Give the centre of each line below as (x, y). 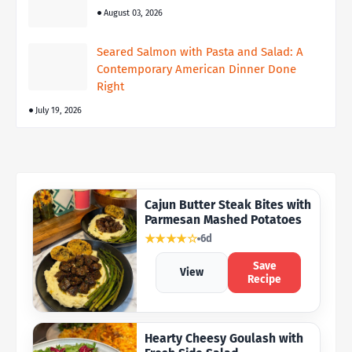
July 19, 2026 (59, 110)
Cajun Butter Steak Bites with (227, 204)
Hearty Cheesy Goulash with (224, 338)
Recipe (265, 279)
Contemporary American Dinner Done (196, 69)
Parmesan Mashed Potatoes (223, 219)
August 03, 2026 (133, 13)
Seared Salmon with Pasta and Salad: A (200, 51)
